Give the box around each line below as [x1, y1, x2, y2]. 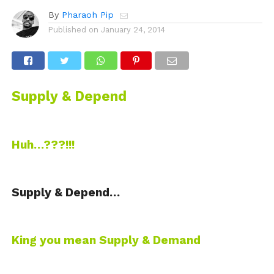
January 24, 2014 [100, 25, 165, 35]
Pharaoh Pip [61, 10, 114, 20]
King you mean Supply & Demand [11, 233, 201, 248]
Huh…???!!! [11, 138, 75, 152]
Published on [48, 25, 98, 35]
